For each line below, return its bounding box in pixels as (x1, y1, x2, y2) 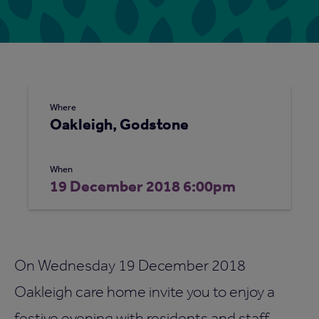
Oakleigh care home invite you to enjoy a (14, 281, 275, 300)
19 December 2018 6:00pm (50, 175, 236, 195)
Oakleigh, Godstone (50, 113, 189, 133)
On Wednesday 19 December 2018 (14, 255, 246, 274)
